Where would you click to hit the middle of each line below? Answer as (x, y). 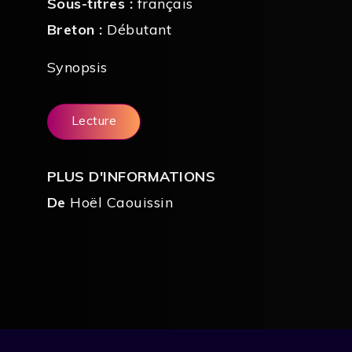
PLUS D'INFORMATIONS (132, 177)
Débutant (139, 29)
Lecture (94, 120)
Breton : (77, 29)
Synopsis (77, 67)
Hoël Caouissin (122, 203)
